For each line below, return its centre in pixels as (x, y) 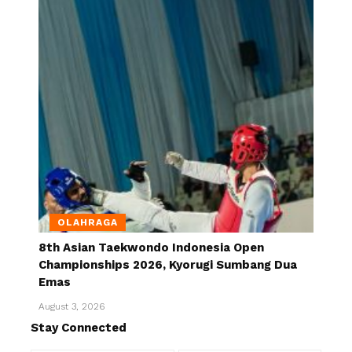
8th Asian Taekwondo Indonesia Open (151, 247)
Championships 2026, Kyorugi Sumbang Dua (168, 264)
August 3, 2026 (71, 306)
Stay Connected (79, 327)
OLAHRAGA (88, 222)
